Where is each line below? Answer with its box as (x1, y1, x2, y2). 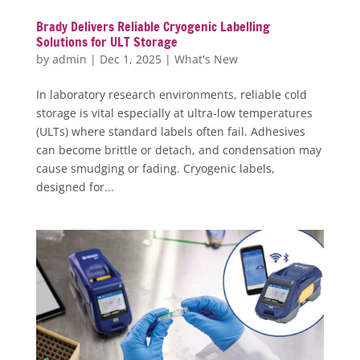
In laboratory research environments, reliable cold (35, 86, 307, 102)
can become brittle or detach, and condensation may (35, 141, 321, 157)
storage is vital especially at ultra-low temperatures (35, 104, 313, 121)
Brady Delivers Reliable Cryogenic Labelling (35, 17, 270, 35)
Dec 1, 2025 (99, 51, 162, 67)
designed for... (35, 178, 114, 194)
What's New (174, 51, 238, 67)
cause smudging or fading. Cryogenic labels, (35, 160, 275, 176)
